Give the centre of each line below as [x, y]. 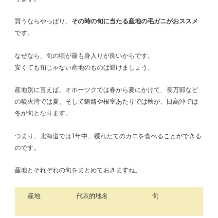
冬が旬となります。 [43, 113]
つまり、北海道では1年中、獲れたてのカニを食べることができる [108, 136]
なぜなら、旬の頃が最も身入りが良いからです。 [84, 55]
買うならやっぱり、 [43, 21]
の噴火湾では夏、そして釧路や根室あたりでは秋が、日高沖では [106, 101]
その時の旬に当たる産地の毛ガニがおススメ [135, 21]
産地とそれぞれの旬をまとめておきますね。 [78, 170]
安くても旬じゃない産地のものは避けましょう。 [84, 67]
